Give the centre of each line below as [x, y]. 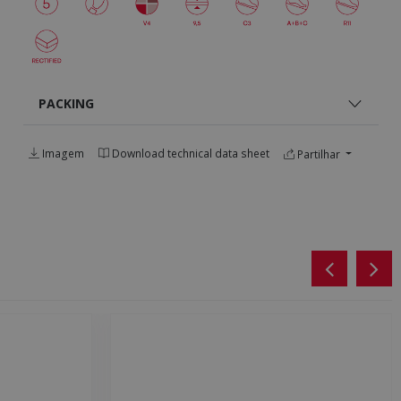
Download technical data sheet [189, 154]
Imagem [61, 154]
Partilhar [318, 154]
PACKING [66, 103]
